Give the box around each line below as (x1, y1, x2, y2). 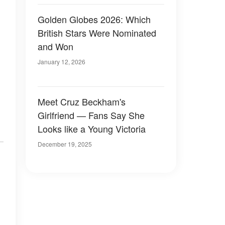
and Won (38, 40, 73, 53)
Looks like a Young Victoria (38, 122, 146, 135)
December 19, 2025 (38, 140, 92, 148)
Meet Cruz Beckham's (38, 95, 126, 108)
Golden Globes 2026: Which (38, 13, 151, 26)
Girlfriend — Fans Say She (38, 108, 145, 122)
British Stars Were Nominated (38, 26, 156, 39)
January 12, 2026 (38, 57, 85, 66)
